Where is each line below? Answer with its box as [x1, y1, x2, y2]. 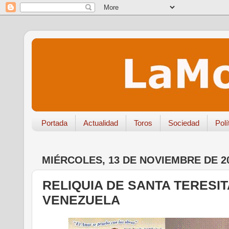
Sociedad [168, 119, 199, 128]
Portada [41, 119, 67, 128]
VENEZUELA [42, 192, 120, 207]
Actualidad [83, 119, 118, 128]
